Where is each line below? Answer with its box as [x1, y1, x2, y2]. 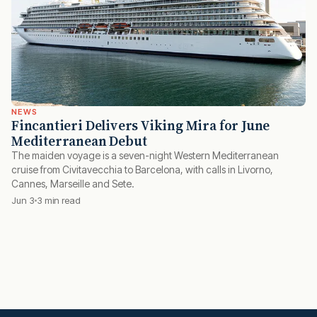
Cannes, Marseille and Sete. [11, 178, 134, 190]
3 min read [37, 195, 81, 207]
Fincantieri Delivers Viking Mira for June [11, 116, 270, 135]
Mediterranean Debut [11, 132, 147, 151]
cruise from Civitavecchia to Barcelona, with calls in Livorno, [11, 163, 273, 176]
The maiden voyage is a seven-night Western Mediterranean [11, 149, 279, 162]
